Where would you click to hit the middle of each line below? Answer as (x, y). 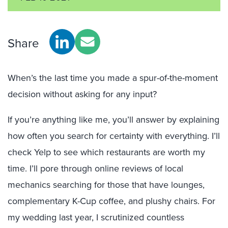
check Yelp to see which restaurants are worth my (106, 152)
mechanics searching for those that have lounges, (106, 184)
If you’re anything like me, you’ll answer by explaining (113, 119)
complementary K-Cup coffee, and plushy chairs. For (111, 201)
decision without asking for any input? (82, 94)
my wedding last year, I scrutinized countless (96, 217)
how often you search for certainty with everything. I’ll (114, 136)
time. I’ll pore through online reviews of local (95, 168)
